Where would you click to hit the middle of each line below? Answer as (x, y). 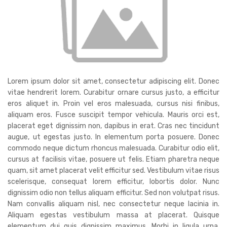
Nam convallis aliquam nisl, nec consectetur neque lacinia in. (113, 204)
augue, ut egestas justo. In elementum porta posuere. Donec (113, 137)
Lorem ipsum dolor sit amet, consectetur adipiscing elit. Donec (113, 81)
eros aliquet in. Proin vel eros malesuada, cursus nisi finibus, (113, 103)
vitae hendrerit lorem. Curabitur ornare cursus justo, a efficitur (113, 92)
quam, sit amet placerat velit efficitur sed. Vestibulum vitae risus (113, 170)
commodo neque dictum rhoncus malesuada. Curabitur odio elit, (113, 148)
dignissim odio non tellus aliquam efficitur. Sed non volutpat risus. (113, 193)
